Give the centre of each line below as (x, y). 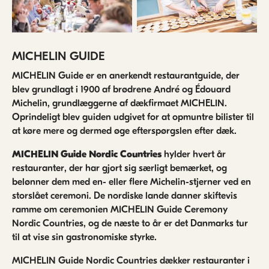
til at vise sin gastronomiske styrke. (86, 237)
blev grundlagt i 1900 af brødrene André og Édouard (121, 89)
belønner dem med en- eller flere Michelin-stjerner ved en (131, 182)
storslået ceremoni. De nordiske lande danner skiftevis (125, 195)
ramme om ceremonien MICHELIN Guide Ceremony (120, 209)
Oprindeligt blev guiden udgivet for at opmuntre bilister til (133, 117)
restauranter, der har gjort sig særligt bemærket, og (119, 168)
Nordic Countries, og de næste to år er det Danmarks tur (130, 223)
